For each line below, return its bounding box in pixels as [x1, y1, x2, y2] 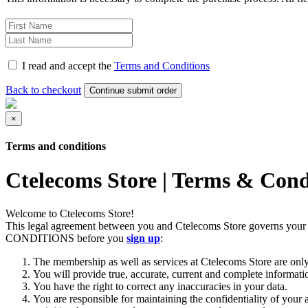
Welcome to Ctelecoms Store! [5, 208, 134, 220]
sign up [126, 232, 160, 245]
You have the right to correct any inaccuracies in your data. [33, 280, 287, 293]
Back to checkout [5, 84, 81, 96]
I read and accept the [22, 60, 114, 71]
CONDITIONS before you [5, 232, 126, 245]
